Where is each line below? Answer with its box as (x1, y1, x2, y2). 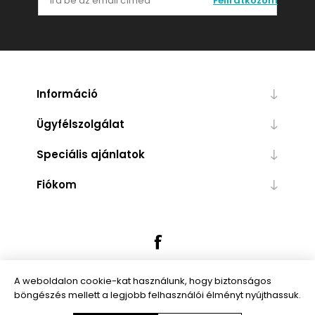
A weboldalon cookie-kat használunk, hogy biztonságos (14, 274, 271, 288)
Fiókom (36, 177, 77, 193)
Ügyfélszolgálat (36, 117, 124, 132)
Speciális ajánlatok (36, 147, 145, 162)
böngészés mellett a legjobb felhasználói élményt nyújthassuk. (14, 288, 301, 302)
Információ (36, 86, 98, 102)
